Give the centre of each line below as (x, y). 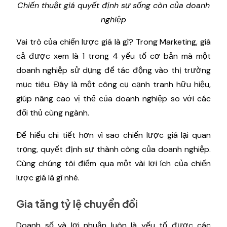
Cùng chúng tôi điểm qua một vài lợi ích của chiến (113, 163)
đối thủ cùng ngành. (54, 112)
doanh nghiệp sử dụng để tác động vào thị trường (113, 70)
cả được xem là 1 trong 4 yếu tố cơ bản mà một (113, 56)
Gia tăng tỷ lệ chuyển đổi (78, 203)
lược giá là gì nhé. (48, 177)
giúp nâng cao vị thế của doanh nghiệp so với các (113, 98)
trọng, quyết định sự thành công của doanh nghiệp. (113, 149)
